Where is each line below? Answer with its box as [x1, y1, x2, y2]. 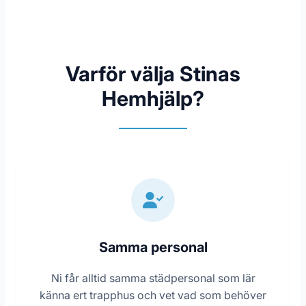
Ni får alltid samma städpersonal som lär [51, 271, 255, 286]
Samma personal [98, 239, 208, 256]
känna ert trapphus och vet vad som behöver [40, 288, 266, 303]
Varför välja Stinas [66, 61, 240, 87]
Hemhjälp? [102, 86, 204, 111]
